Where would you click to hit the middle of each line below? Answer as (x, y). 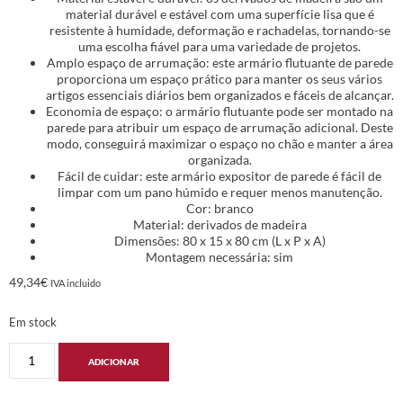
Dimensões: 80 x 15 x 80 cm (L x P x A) (219, 241)
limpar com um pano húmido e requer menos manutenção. (219, 193)
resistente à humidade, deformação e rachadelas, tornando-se (219, 31)
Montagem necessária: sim (219, 257)
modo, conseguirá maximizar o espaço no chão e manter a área (219, 144)
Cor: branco (219, 209)
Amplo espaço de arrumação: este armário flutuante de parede (219, 63)
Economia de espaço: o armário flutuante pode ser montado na (219, 112)
